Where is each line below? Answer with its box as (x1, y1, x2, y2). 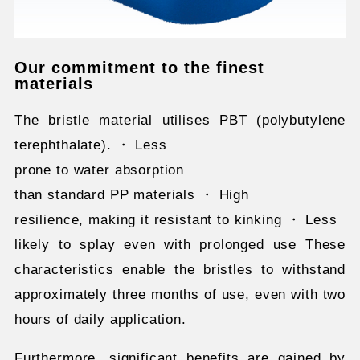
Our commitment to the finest (14, 59, 265, 77)
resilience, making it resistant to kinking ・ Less (14, 212, 337, 228)
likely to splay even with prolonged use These (14, 237, 346, 253)
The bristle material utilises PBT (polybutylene (14, 112, 346, 129)
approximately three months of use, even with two (14, 287, 346, 303)
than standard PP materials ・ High (14, 187, 250, 203)
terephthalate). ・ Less (14, 137, 167, 153)
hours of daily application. (14, 312, 186, 328)
